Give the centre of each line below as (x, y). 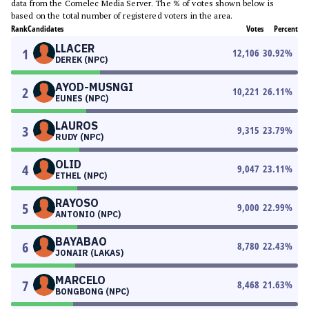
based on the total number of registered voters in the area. (122, 16)
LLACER (75, 48)
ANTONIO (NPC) (88, 214)
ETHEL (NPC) (81, 176)
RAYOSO (77, 203)
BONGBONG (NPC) (92, 291)
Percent (286, 29)
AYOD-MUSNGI (94, 87)
